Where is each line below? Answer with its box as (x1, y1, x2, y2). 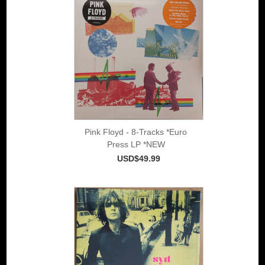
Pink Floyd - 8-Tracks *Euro (85, 127, 187, 137)
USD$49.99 (117, 153, 160, 163)
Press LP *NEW (106, 139, 165, 149)
